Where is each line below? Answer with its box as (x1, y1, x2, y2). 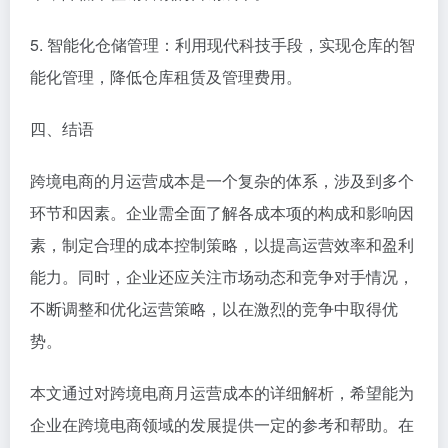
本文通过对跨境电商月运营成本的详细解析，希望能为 (30, 380, 414, 404)
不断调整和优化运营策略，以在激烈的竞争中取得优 (30, 296, 398, 320)
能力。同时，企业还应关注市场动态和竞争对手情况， (30, 264, 414, 288)
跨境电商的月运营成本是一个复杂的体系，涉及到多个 (30, 168, 414, 192)
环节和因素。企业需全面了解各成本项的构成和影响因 (30, 200, 414, 224)
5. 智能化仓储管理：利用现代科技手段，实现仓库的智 (30, 32, 415, 56)
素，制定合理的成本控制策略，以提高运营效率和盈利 (30, 232, 414, 256)
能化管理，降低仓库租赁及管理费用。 (30, 64, 302, 88)
